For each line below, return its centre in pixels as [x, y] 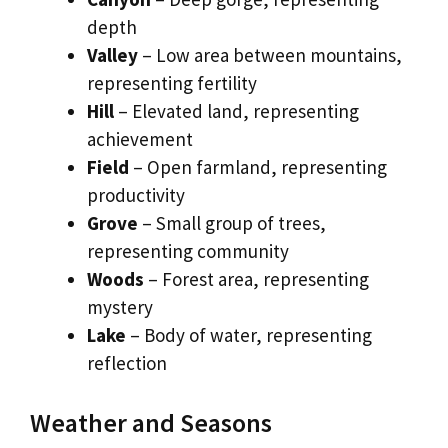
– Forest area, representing [256, 279]
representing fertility [172, 83]
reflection [127, 363]
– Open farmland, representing [258, 167]
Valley [112, 55]
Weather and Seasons [151, 422]
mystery [120, 307]
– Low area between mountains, [270, 55]
